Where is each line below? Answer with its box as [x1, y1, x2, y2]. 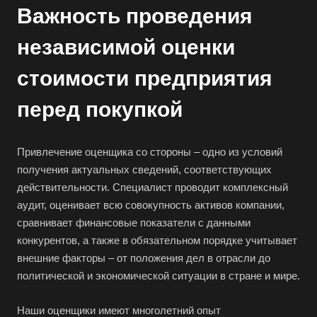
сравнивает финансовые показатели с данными [17, 217, 250, 229]
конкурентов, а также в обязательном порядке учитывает [17, 234, 297, 247]
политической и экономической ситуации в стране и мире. [17, 270, 300, 282]
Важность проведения [17, 4, 253, 28]
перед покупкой [17, 98, 183, 122]
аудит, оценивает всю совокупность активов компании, [17, 199, 284, 212]
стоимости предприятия [17, 67, 272, 91]
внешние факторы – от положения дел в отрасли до [17, 252, 270, 265]
